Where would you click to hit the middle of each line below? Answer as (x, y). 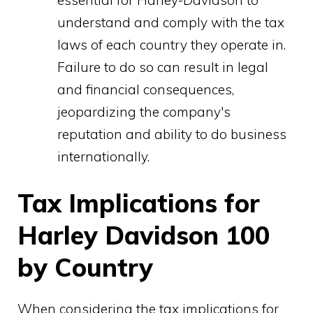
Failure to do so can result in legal (163, 67)
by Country (85, 268)
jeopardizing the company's (144, 111)
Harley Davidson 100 (144, 235)
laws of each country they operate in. (172, 44)
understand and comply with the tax (171, 22)
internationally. (103, 156)
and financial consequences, (146, 89)
